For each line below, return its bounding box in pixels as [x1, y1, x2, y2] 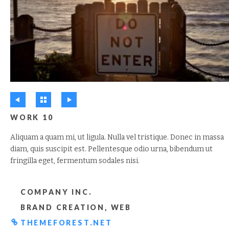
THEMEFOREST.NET [17, 218, 112, 227]
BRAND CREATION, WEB [17, 202, 131, 212]
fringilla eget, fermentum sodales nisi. [10, 156, 140, 165]
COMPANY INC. [17, 187, 93, 196]
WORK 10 [10, 112, 54, 122]
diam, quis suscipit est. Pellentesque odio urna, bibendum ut [10, 144, 213, 153]
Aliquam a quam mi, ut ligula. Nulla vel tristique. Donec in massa [10, 132, 224, 142]
